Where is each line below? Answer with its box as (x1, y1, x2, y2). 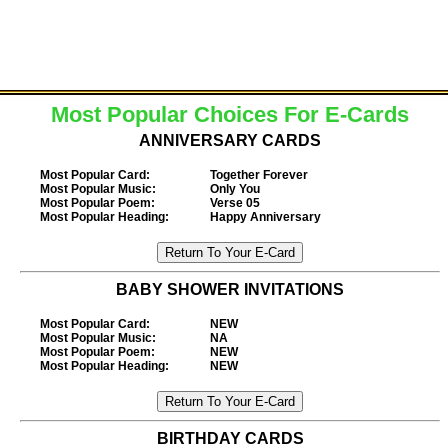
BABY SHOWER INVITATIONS (116, 281, 344, 298)
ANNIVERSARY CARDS (139, 132, 321, 149)
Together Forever (210, 168, 308, 182)
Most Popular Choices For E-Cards (51, 102, 409, 127)
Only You (210, 182, 260, 196)
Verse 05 (210, 196, 260, 210)
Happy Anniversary (210, 210, 321, 224)
